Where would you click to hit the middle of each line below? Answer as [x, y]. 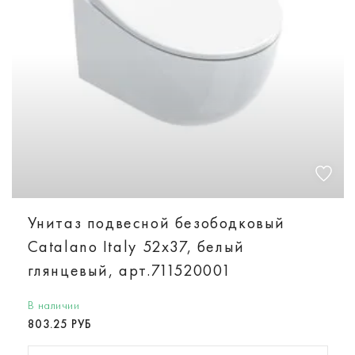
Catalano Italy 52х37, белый [136, 246]
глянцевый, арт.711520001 [129, 270]
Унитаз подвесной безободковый [156, 222]
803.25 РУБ [59, 324]
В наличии [53, 305]
